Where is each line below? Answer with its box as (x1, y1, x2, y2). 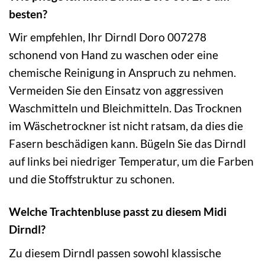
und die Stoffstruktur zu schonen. (9, 172, 174, 186)
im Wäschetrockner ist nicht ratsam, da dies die (9, 119, 243, 133)
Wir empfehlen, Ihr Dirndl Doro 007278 (9, 30, 206, 44)
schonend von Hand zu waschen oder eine (9, 48, 218, 62)
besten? (9, 7, 47, 21)
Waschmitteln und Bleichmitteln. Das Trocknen (9, 101, 242, 115)
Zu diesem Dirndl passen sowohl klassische (9, 246, 221, 260)
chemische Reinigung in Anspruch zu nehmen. (9, 66, 236, 80)
